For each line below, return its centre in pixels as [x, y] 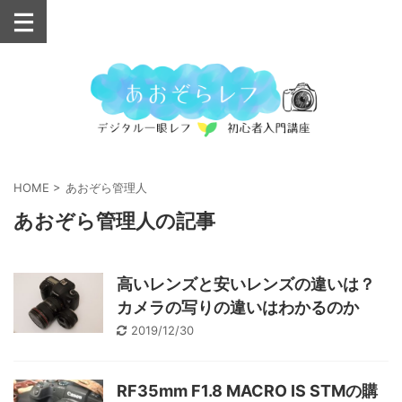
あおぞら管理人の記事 [114, 222]
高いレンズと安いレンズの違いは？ [246, 284]
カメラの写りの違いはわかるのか [238, 308]
